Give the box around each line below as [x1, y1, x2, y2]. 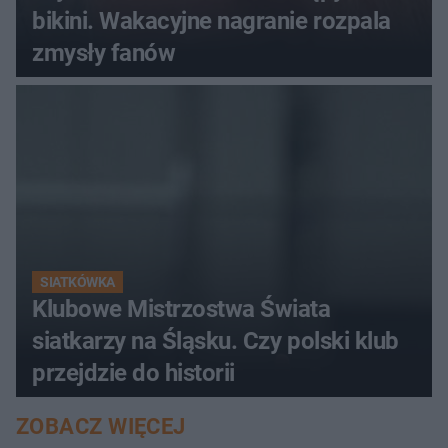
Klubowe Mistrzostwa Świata [32, 294, 331, 323]
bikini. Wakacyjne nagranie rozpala [32, 6, 391, 35]
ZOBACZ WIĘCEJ [16, 413, 186, 439]
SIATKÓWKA [40, 273, 115, 290]
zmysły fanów [32, 38, 176, 67]
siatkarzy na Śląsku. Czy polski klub [32, 326, 399, 355]
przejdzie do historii [32, 358, 235, 387]
